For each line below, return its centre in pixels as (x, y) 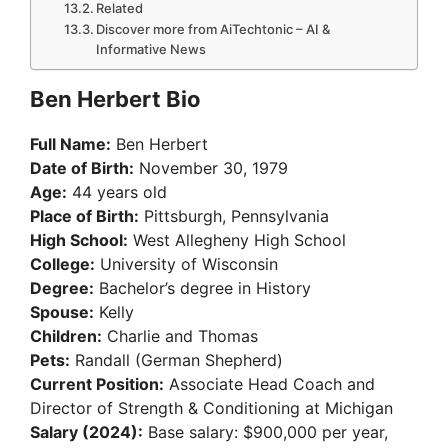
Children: (66, 336)
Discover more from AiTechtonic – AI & (213, 29)
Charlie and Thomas (180, 336)
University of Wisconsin (186, 264)
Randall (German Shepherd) (176, 360)
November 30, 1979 (211, 168)
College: (62, 264)
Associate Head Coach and (269, 384)
